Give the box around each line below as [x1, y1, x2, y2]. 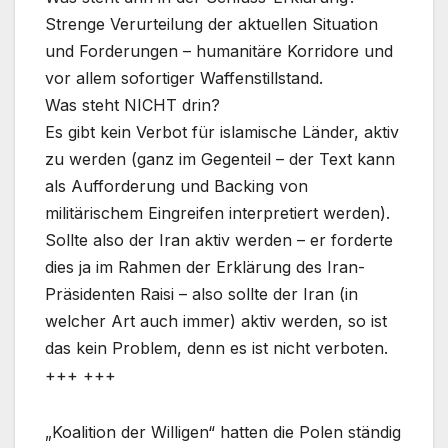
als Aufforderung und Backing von [45, 176, 308, 197]
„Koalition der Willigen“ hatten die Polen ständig [45, 422, 401, 443]
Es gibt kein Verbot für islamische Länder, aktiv [45, 122, 399, 143]
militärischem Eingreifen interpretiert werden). [45, 203, 390, 224]
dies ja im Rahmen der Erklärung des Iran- [45, 257, 365, 278]
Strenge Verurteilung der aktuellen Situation [45, 14, 378, 35]
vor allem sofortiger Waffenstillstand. [45, 68, 323, 89]
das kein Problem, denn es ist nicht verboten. [45, 338, 388, 359]
